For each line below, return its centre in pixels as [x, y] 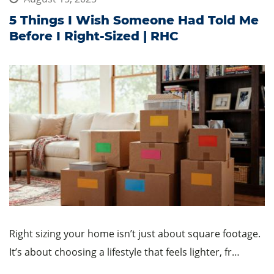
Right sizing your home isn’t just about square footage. [135, 233]
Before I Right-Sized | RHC [94, 36]
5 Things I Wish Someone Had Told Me [134, 20]
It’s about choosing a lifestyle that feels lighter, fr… [124, 252]
